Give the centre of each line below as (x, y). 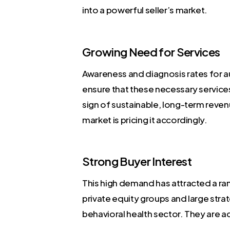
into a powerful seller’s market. (145, 10)
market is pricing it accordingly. (145, 119)
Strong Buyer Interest (137, 161)
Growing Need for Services (151, 52)
